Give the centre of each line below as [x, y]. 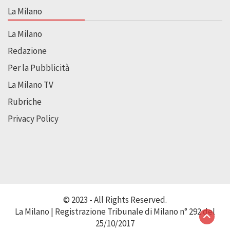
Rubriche [25, 102]
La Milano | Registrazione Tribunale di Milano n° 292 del [115, 212]
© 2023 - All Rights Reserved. [115, 200]
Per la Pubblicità [39, 68]
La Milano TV [31, 85]
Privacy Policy [33, 119]
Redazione [27, 51]
